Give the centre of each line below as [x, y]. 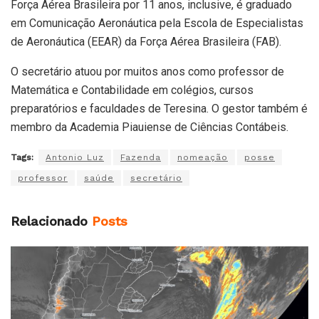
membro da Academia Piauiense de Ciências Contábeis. [150, 127]
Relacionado [49, 221]
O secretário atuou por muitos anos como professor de [147, 72]
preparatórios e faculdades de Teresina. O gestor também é [159, 109]
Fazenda [141, 158]
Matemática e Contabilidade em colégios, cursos [132, 90]
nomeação [203, 158]
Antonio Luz [75, 158]
